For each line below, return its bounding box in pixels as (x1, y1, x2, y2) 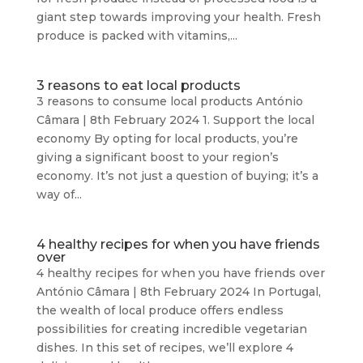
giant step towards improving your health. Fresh (36, 10, 321, 24)
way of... (36, 187, 82, 202)
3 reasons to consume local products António (36, 94, 303, 109)
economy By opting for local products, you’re (36, 131, 298, 146)
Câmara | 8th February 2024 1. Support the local (36, 113, 314, 127)
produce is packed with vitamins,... (36, 28, 237, 43)
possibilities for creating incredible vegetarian (36, 322, 307, 336)
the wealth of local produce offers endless (36, 303, 284, 318)
